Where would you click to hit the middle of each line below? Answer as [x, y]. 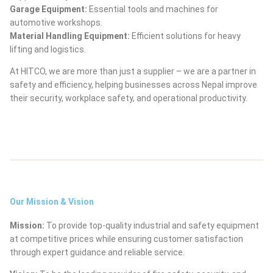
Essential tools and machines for [153, 9]
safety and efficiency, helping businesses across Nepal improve [133, 85]
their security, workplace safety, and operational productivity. [129, 98]
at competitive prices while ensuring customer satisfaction [126, 239]
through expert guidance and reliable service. [97, 252]
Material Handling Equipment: [71, 36]
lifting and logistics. [48, 49]
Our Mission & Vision [52, 202]
